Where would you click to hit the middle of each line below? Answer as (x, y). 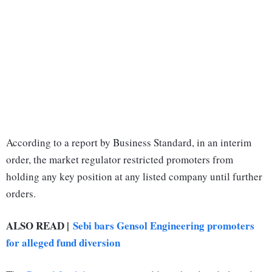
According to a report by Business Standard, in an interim (129, 143)
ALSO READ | (39, 226)
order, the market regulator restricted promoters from (120, 160)
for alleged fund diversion (63, 243)
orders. (21, 194)
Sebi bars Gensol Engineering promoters (164, 226)
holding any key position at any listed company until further (134, 177)
